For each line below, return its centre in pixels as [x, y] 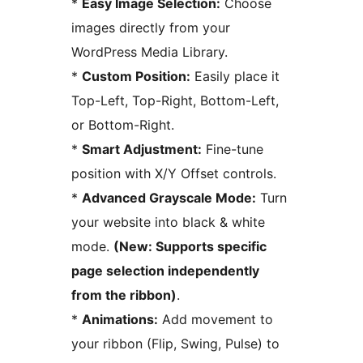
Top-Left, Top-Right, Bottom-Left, [175, 101]
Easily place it [235, 77]
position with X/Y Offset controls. [174, 174]
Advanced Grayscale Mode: [169, 198]
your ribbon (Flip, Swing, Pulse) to [175, 344]
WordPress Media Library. [149, 52]
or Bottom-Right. [123, 125]
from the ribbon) [124, 295]
